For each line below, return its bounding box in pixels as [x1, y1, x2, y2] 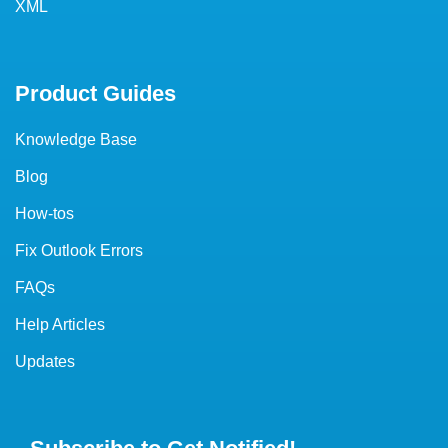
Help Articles [15, 315, 105, 333]
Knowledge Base [15, 130, 137, 148]
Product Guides [15, 80, 176, 106]
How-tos [15, 204, 74, 222]
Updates [15, 352, 75, 370]
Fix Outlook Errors [15, 241, 143, 259]
